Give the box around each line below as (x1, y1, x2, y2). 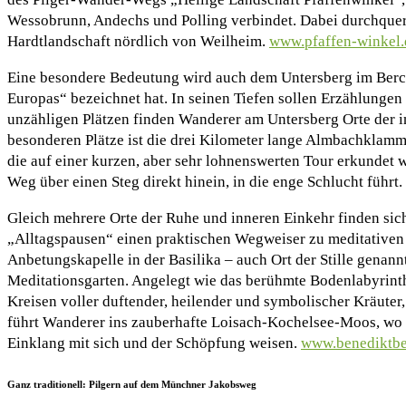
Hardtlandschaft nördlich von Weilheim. (7, 33, 269, 51)
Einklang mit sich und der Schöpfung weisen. (7, 334, 301, 353)
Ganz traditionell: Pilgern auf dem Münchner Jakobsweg (7, 378, 256, 390)
